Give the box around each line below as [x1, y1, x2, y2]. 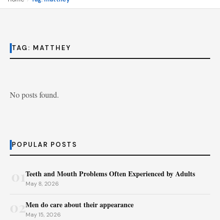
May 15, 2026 [26, 211, 61, 218]
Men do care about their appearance [26, 199, 134, 210]
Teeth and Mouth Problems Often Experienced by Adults [26, 168, 195, 179]
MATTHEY [33, 44, 71, 52]
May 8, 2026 [26, 180, 59, 187]
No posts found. [10, 89, 59, 100]
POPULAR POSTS [12, 140, 77, 149]
